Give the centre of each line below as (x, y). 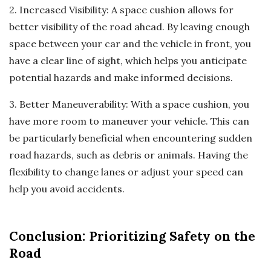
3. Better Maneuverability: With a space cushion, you (129, 104)
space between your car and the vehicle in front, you (130, 44)
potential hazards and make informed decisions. (121, 78)
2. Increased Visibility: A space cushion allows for (121, 10)
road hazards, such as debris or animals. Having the (129, 155)
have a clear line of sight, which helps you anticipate (128, 61)
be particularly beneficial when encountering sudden (131, 138)
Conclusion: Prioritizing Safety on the (132, 237)
